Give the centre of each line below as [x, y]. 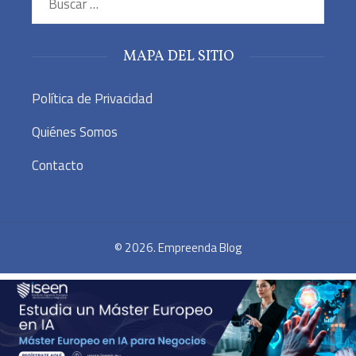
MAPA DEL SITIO [178, 57]
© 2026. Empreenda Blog [178, 248]
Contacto [58, 166]
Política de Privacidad [92, 99]
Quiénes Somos [75, 132]
